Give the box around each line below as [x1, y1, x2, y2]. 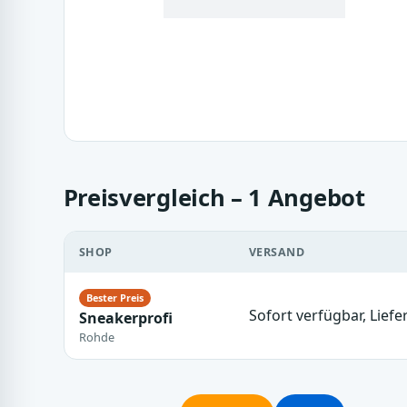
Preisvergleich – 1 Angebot [63, 181, 365, 213]
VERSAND [248, 243, 305, 260]
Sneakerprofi [78, 307, 173, 328]
